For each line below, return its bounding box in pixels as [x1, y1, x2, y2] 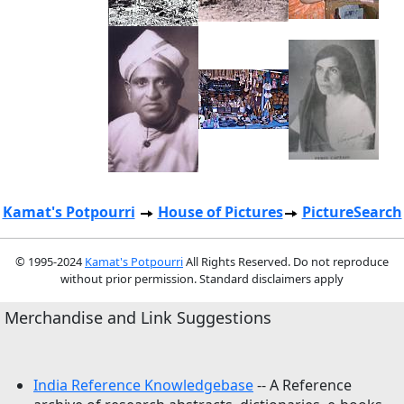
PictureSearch [301, 202, 402, 222]
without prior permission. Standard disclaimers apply [60, 271, 344, 287]
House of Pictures [157, 202, 283, 222]
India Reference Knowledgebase [33, 375, 253, 395]
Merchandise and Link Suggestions [5, 307, 271, 328]
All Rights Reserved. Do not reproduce [183, 253, 389, 270]
